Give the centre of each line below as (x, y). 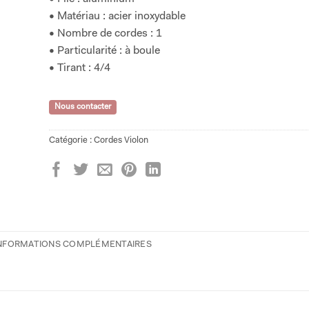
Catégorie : (71, 140)
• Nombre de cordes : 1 (105, 33)
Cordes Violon (121, 140)
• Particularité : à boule (104, 51)
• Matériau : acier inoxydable (117, 16)
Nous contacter (82, 107)
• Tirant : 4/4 (79, 68)
